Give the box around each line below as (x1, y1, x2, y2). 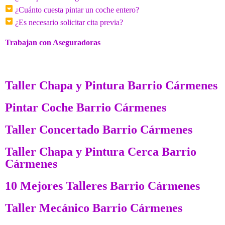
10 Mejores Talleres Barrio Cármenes (5, 179, 200, 192)
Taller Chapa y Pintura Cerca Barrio (5, 145, 196, 158)
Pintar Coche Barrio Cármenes (5, 100, 166, 114)
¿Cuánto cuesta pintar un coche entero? (15, 5, 139, 14)
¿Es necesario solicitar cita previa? (15, 18, 123, 27)
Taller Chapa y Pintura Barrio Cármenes (5, 78, 217, 92)
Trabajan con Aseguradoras (5, 38, 100, 47)
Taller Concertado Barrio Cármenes (5, 123, 192, 136)
